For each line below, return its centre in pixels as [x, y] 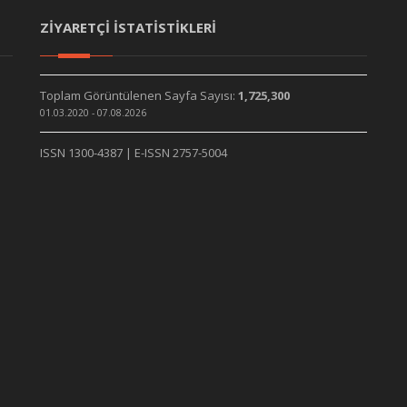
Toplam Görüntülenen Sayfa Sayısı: [139, 95]
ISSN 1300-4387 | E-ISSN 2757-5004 [134, 153]
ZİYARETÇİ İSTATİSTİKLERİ [128, 27]
